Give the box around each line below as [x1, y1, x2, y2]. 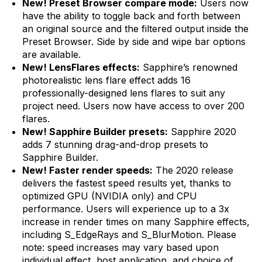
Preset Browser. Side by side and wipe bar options [22, 36, 246, 48]
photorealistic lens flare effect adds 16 [22, 74, 191, 87]
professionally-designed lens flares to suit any [22, 87, 225, 99]
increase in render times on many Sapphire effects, [22, 216, 250, 228]
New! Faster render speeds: [22, 164, 153, 177]
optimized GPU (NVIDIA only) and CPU [22, 190, 197, 202]
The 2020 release [155, 164, 233, 177]
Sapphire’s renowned [142, 61, 237, 74]
